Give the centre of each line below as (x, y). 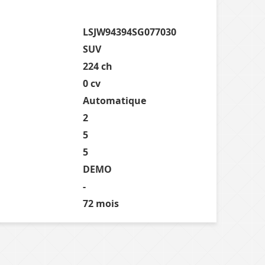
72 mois (101, 203)
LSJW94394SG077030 (130, 32)
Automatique (114, 100)
